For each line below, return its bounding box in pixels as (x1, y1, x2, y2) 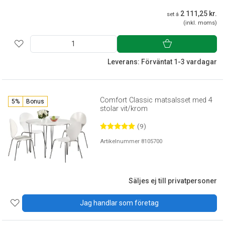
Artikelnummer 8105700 (100, 138, 163, 145)
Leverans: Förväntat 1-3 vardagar (107, 57, 217, 66)
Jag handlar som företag (80, 199, 159, 207)
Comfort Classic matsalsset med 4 (100, 95, 213, 104)
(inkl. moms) (183, 19, 217, 26)
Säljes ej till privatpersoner (129, 177, 217, 185)
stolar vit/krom (100, 104, 148, 113)
